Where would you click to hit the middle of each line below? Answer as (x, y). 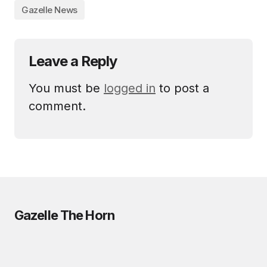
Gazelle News (49, 10)
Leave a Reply (73, 61)
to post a (182, 89)
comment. (57, 106)
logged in (130, 89)
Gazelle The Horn (64, 215)
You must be (66, 89)
